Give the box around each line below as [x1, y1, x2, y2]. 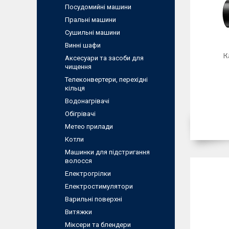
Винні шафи [65, 41, 101, 49]
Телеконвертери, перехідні [65, 76, 148, 83]
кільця [65, 84, 85, 92]
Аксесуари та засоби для [65, 54, 144, 62]
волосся [65, 157, 92, 165]
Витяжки [65, 208, 92, 216]
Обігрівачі [65, 110, 96, 118]
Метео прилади [65, 123, 113, 130]
